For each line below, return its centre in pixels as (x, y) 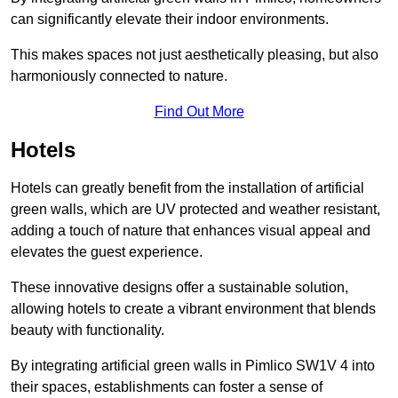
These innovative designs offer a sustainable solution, (179, 288)
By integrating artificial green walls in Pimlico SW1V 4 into (193, 366)
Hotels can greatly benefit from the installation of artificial (187, 188)
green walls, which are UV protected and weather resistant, (195, 210)
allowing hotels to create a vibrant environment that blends (193, 309)
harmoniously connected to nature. (119, 76)
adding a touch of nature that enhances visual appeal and (191, 231)
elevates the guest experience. (107, 252)
